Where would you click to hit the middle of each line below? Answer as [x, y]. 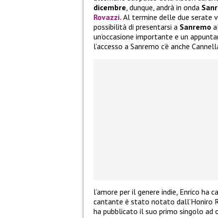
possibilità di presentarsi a [136, 27]
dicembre [110, 8]
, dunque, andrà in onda [164, 8]
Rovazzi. [108, 17]
